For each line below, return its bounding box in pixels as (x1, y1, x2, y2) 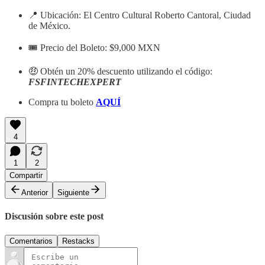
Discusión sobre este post (5, 211, 104, 222)
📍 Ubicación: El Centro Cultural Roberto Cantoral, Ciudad (28, 10, 251, 20)
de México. (28, 21, 70, 31)
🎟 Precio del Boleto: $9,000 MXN (28, 43, 160, 53)
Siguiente (57, 188, 89, 197)
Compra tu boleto (28, 97, 96, 107)
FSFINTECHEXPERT (28, 77, 121, 87)
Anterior (21, 188, 48, 197)
